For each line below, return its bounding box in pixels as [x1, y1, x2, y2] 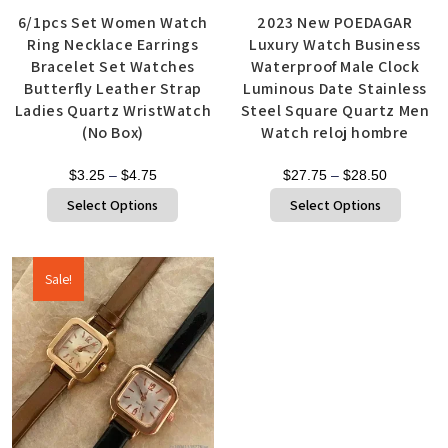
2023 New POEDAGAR [257, 11, 413, 33]
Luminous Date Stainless [243, 77, 427, 99]
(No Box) [82, 121, 144, 143]
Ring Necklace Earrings [27, 33, 199, 55]
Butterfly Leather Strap [24, 77, 202, 99]
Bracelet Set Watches [30, 55, 195, 77]
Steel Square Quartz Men [240, 99, 430, 121]
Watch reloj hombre [261, 121, 409, 143]
